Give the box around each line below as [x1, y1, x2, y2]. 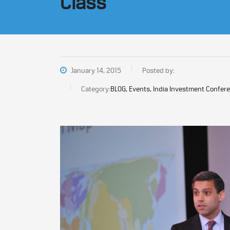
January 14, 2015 [69, 66, 121, 74]
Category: [81, 85, 110, 93]
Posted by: [142, 66, 175, 74]
